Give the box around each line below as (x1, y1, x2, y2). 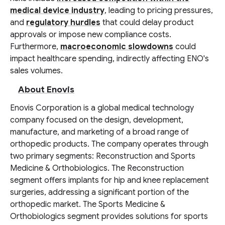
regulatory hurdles (26, 18, 100, 28)
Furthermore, (10, 42, 60, 52)
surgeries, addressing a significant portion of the (10, 187, 189, 197)
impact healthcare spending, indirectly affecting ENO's (10, 54, 209, 64)
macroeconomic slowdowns (60, 42, 173, 52)
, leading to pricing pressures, (104, 6, 213, 16)
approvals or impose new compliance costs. (10, 30, 171, 40)
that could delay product (100, 18, 194, 28)
